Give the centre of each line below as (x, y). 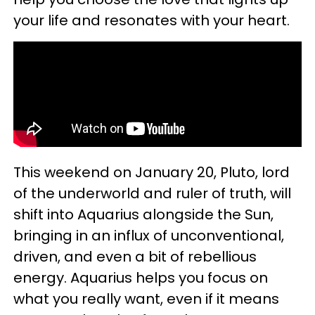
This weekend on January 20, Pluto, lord (152, 172)
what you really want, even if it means (146, 299)
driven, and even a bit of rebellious (135, 257)
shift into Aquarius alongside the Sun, (143, 214)
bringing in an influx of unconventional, (149, 236)
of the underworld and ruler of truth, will (152, 193)
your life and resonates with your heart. (153, 20)
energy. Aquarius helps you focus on (141, 278)
